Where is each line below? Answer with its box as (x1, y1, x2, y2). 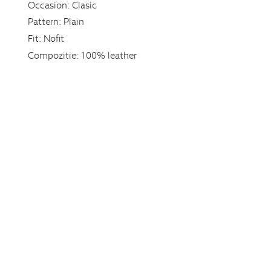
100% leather (80, 48, 137, 61)
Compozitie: (27, 48, 79, 61)
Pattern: (27, 15, 62, 28)
